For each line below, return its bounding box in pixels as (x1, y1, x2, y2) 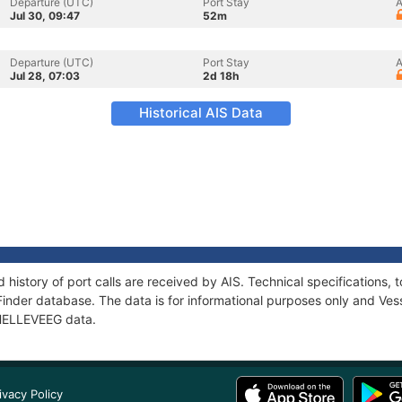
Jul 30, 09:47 (10, 9, 80, 22)
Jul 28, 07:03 (10, 69, 80, 83)
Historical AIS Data (139, 104, 263, 121)
